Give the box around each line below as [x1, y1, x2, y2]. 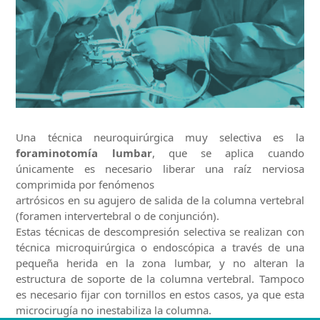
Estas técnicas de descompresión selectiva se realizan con [16, 224, 304, 239]
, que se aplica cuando [151, 146, 304, 161]
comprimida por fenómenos [16, 177, 155, 192]
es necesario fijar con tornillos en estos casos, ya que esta [16, 287, 304, 302]
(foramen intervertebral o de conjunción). [16, 209, 220, 224]
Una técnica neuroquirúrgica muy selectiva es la [16, 130, 304, 145]
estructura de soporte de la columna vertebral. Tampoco [16, 271, 304, 286]
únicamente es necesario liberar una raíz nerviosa [16, 161, 304, 176]
